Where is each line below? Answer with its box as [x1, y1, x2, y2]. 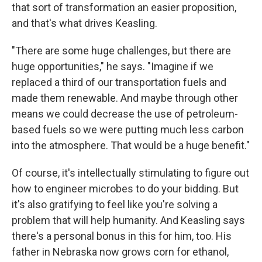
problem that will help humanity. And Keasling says [12, 213, 245, 226]
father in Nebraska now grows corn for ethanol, [12, 245, 229, 258]
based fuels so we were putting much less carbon [12, 123, 244, 136]
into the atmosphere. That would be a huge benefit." [12, 139, 250, 151]
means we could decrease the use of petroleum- [12, 107, 238, 120]
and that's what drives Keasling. [12, 16, 157, 29]
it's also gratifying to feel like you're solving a [12, 198, 218, 211]
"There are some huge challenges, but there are [12, 44, 231, 57]
